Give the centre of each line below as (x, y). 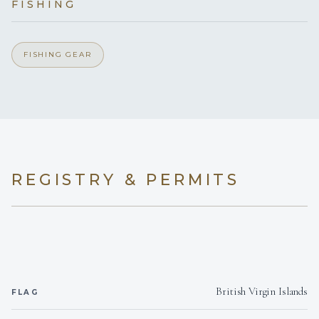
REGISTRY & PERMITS (126, 180)
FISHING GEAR (58, 55)
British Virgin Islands (262, 292)
